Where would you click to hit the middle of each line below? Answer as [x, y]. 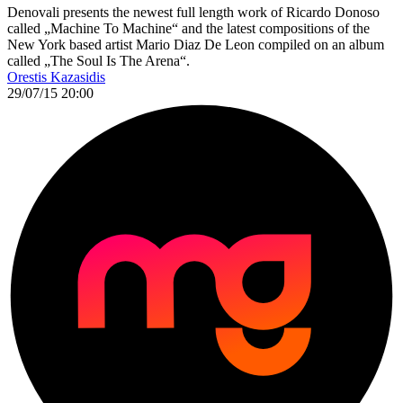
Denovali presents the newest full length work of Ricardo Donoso [193, 13]
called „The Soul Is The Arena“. [99, 61]
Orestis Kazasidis [56, 77]
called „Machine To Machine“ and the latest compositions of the [188, 29]
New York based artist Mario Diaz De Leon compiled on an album [196, 45]
